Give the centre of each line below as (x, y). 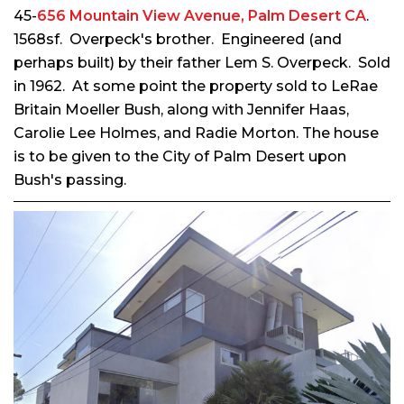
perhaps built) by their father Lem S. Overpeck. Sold (202, 62)
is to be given (62, 156)
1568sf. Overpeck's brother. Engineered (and (178, 39)
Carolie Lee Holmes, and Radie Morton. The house (196, 133)
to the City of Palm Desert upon (229, 156)
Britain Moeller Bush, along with (130, 109)
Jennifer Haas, (298, 109)
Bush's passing (69, 179)
